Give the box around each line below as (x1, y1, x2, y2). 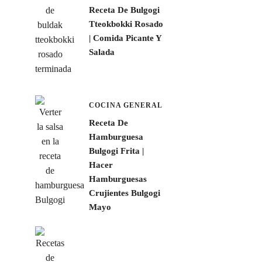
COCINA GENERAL (88, 101, 163, 109)
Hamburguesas (88, 174, 147, 184)
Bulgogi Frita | (88, 146, 144, 156)
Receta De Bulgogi (88, 5, 160, 15)
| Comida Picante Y (88, 33, 161, 43)
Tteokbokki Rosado (88, 19, 163, 29)
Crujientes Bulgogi (88, 188, 160, 198)
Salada (88, 47, 115, 57)
